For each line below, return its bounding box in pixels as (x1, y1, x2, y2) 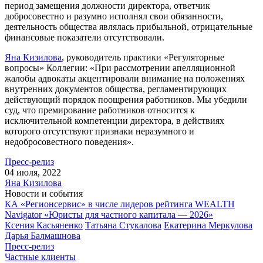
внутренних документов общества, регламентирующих (5, 83, 227, 94)
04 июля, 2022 (5, 167, 61, 177)
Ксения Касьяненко (5, 220, 83, 230)
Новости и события (5, 188, 83, 198)
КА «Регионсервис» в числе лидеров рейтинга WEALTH (5, 198, 235, 209)
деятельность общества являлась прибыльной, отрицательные (5, 21, 252, 32)
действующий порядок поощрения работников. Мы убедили (5, 94, 247, 104)
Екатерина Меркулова (164, 220, 252, 230)
